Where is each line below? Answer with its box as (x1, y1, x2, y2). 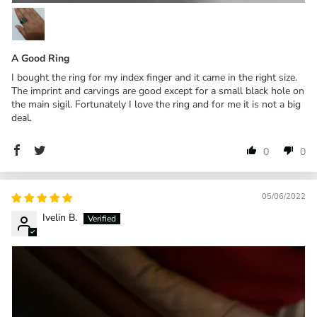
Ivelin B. (42, 210, 77, 224)
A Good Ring (11, 51, 69, 65)
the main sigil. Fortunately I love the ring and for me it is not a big (11, 97, 301, 111)
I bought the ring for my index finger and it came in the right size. (11, 70, 297, 84)
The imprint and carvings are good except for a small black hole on (11, 83, 304, 98)
